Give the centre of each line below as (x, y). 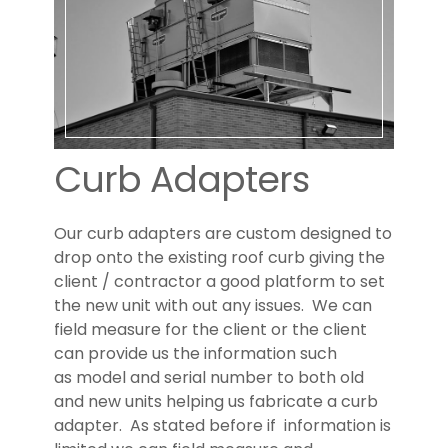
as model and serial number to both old (209, 377)
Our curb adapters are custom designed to (223, 233)
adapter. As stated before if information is (222, 425)
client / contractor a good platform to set (219, 281)
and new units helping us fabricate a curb (216, 401)
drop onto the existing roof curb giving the (219, 257)
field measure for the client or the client (210, 329)
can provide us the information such (195, 353)
